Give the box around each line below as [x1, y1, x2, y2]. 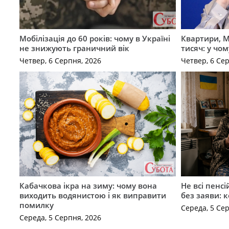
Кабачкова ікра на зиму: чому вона [19, 180, 157, 191]
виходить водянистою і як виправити [19, 190, 166, 200]
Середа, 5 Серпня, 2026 [19, 213, 101, 223]
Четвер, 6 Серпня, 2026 [19, 56, 101, 66]
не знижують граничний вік [19, 42, 129, 53]
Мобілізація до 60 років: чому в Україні [19, 33, 170, 43]
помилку [19, 199, 54, 210]
